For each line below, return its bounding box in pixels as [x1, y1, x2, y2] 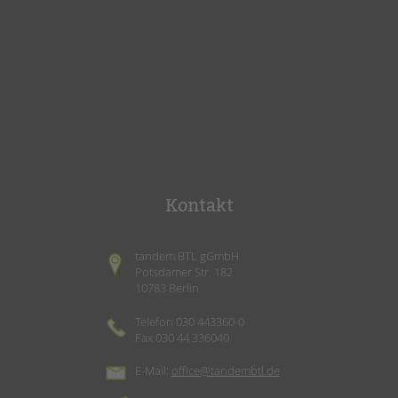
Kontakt [164, 195, 234, 216]
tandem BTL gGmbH [134, 248, 239, 264]
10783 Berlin [134, 280, 199, 296]
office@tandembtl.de [171, 362, 280, 378]
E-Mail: [134, 362, 171, 378]
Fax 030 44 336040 [134, 329, 229, 346]
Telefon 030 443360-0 [134, 313, 244, 330]
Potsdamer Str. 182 [134, 264, 233, 280]
